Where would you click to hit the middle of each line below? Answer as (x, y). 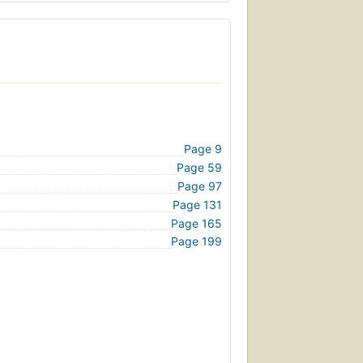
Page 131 (197, 204)
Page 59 (199, 168)
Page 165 (196, 223)
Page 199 (196, 241)
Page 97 (200, 186)
